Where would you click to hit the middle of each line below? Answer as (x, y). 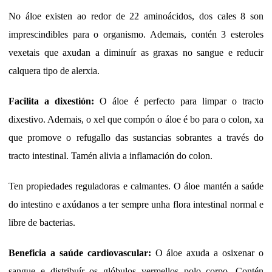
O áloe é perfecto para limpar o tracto (179, 101)
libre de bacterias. (42, 223)
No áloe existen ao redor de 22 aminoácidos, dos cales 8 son (136, 16)
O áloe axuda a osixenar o (207, 253)
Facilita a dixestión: (52, 101)
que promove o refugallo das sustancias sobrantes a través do (136, 138)
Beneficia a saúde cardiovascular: (80, 253)
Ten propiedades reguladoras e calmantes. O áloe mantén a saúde (136, 186)
